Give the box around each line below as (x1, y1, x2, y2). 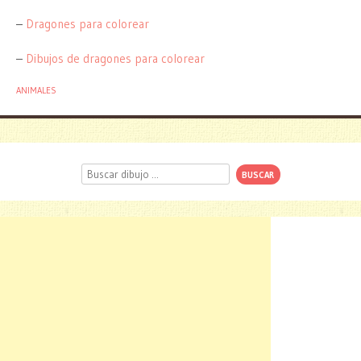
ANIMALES (16, 85, 56, 97)
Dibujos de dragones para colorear (26, 51, 205, 67)
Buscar (81, 160, 113, 174)
